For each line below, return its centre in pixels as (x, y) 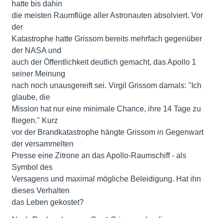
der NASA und (36, 50)
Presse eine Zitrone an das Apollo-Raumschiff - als (99, 155)
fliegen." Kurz (35, 120)
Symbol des (32, 167)
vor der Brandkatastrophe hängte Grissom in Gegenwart (108, 132)
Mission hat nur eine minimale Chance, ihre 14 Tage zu (106, 109)
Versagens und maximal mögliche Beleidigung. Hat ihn (106, 179)
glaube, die (31, 97)
